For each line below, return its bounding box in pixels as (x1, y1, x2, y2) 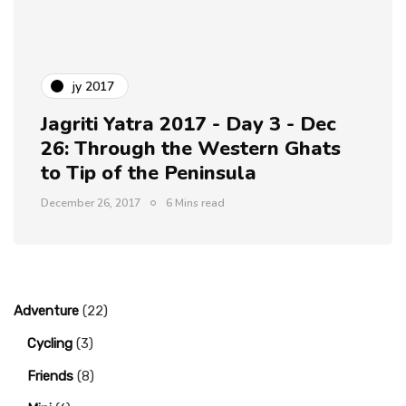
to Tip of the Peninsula (41, 159, 256, 187)
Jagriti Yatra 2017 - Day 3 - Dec (41, 111, 336, 138)
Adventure (14, 303, 79, 319)
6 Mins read (166, 196, 225, 210)
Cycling (27, 335, 72, 352)
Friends (27, 368, 73, 384)
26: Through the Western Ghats (41, 135, 341, 162)
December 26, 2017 (41, 196, 140, 210)
